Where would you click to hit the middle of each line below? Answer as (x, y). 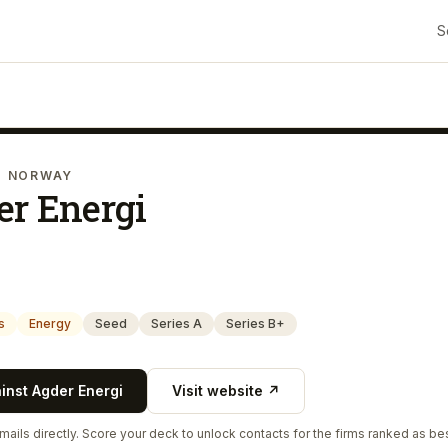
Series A (176, 323)
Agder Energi (77, 390)
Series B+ (255, 323)
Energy (50, 323)
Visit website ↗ (226, 390)
